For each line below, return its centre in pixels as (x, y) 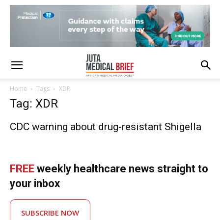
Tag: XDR (34, 104)
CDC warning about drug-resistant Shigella (106, 127)
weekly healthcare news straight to (121, 169)
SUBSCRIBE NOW (50, 213)
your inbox (35, 183)
